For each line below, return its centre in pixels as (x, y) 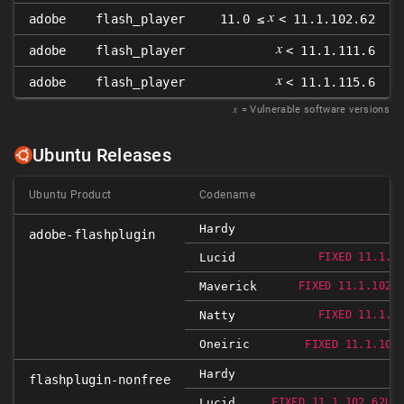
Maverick (228, 286)
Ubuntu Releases (102, 155)
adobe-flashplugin (92, 234)
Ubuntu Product (70, 195)
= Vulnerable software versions (315, 110)
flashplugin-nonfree (100, 380)
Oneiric (225, 344)
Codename (228, 195)
